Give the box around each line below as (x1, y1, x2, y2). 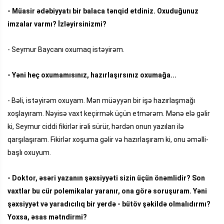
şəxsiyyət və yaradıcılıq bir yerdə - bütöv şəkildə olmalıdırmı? (7, 199, 210, 208)
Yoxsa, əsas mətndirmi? (7, 212, 87, 221)
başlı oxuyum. (7, 148, 51, 156)
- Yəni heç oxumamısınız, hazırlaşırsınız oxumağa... (7, 70, 178, 79)
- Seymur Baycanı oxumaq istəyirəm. (7, 45, 124, 53)
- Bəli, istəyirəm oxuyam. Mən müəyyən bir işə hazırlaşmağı (7, 96, 195, 104)
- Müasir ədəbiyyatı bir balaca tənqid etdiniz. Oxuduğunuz (7, 6, 198, 15)
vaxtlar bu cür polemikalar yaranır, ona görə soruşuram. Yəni (7, 186, 207, 195)
